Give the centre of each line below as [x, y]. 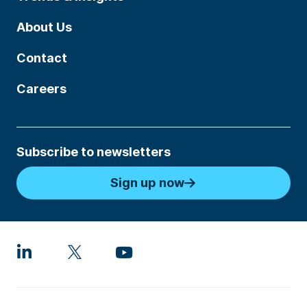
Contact [42, 58]
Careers [41, 89]
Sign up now [147, 183]
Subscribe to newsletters [94, 152]
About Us [44, 27]
